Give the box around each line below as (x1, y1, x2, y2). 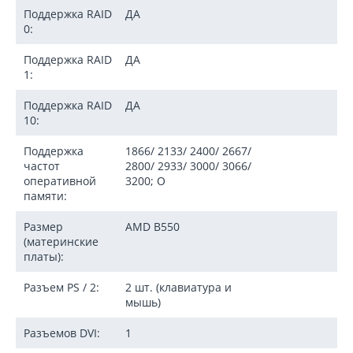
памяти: (24, 188, 67, 203)
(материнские (24, 233, 98, 249)
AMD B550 (125, 218, 180, 234)
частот (24, 158, 60, 173)
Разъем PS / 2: (24, 279, 99, 295)
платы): (24, 248, 64, 264)
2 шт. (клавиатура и (125, 279, 232, 295)
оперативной (24, 173, 96, 188)
